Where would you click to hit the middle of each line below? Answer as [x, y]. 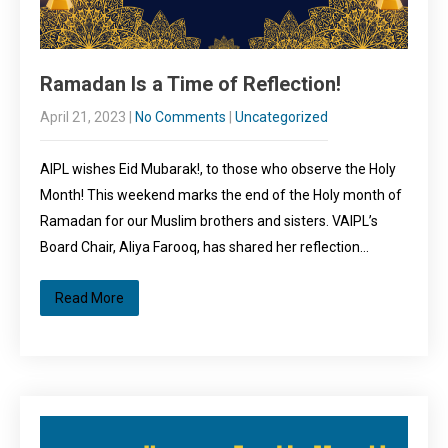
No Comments [180, 117]
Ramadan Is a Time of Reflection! [190, 84]
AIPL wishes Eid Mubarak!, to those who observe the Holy [218, 169]
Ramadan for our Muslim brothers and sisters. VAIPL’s [209, 221]
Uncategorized [281, 117]
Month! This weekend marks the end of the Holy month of [221, 195]
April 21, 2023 [83, 117]
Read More [89, 298]
